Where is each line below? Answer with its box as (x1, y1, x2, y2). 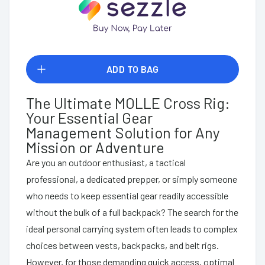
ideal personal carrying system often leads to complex (26, 222, 238, 234)
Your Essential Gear (26, 108, 153, 127)
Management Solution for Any (26, 122, 220, 141)
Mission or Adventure (26, 137, 164, 156)
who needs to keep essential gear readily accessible (26, 189, 228, 201)
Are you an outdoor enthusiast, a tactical (26, 156, 186, 168)
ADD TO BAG (106, 63, 159, 75)
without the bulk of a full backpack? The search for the (26, 206, 238, 218)
